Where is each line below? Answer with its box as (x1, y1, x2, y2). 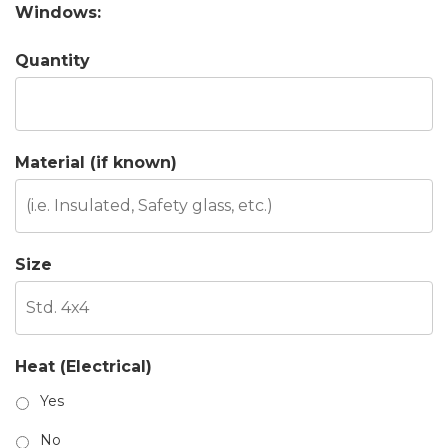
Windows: (15, 3, 101, 22)
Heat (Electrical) (15, 357, 152, 376)
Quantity (15, 51, 90, 70)
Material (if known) (15, 153, 177, 172)
